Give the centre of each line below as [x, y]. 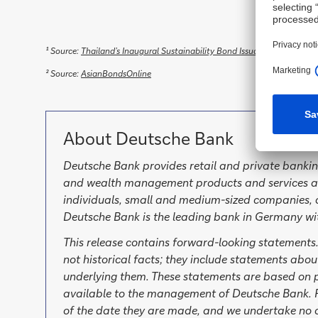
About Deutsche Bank [148, 138]
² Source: [63, 73]
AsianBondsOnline [116, 73]
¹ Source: [63, 51]
